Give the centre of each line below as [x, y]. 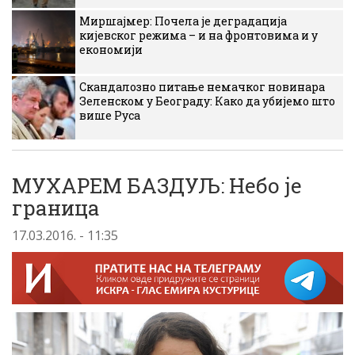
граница [56, 208]
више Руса [110, 115]
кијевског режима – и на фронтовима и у [198, 35]
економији [111, 50]
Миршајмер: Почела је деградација [183, 21]
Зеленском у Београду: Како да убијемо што [207, 101]
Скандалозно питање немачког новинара [202, 87]
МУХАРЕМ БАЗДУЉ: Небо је [157, 185]
